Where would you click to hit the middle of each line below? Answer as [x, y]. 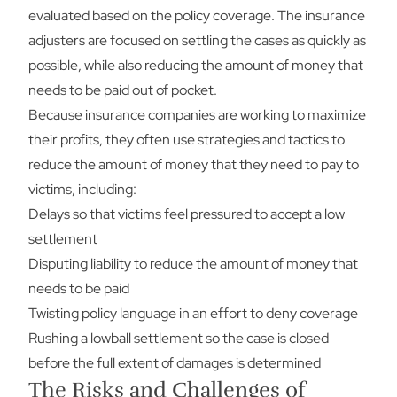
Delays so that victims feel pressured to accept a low [187, 214]
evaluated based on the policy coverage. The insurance [197, 16]
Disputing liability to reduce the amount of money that [193, 264]
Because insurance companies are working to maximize [197, 115]
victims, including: [82, 189]
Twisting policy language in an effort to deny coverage [193, 313]
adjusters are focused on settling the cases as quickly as [197, 40]
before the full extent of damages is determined [175, 363]
